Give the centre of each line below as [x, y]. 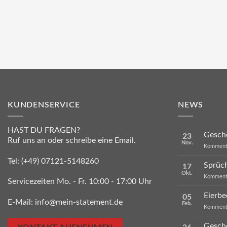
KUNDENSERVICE [44, 105]
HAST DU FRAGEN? [44, 130]
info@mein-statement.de [79, 202]
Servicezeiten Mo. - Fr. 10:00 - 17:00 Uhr [80, 182]
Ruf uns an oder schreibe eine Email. [72, 140]
